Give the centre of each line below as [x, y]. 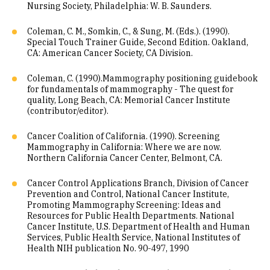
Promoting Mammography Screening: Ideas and [124, 205]
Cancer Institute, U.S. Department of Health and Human [139, 227]
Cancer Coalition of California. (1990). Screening [124, 136]
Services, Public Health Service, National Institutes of [133, 237]
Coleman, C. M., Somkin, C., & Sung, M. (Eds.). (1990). [128, 31]
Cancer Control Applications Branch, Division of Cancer [138, 183]
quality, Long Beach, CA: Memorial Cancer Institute [129, 100]
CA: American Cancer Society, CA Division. [110, 53]
